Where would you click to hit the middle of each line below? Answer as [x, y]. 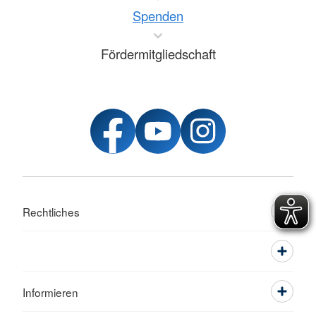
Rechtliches [51, 212]
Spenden [158, 16]
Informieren [50, 292]
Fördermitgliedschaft [158, 54]
